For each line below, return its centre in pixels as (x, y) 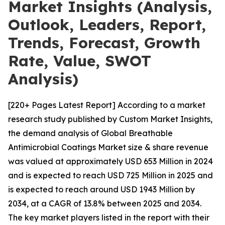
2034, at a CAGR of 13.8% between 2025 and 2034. (105, 203)
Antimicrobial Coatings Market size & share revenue (108, 147)
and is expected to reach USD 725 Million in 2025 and (110, 175)
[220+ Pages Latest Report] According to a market (107, 105)
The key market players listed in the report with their (109, 217)
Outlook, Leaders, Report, (107, 25)
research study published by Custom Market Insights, (110, 119)
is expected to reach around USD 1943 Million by (101, 189)
